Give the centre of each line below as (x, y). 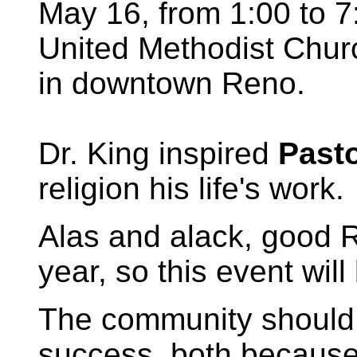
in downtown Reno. (172, 83)
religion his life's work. (191, 188)
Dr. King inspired (158, 153)
